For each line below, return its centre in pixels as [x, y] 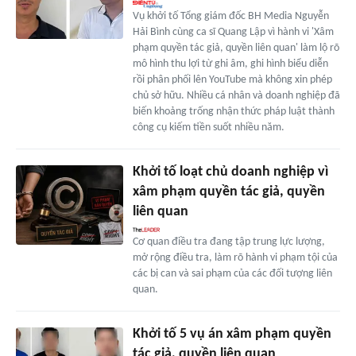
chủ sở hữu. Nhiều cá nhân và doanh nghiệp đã [236, 95]
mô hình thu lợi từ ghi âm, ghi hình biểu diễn [230, 64]
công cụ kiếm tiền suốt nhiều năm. [208, 127]
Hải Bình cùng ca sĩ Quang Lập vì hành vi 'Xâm [233, 32]
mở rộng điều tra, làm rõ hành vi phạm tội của [235, 257]
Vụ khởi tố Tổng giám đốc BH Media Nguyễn [230, 16]
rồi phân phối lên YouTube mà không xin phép [232, 79]
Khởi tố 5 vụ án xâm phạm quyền [232, 334]
